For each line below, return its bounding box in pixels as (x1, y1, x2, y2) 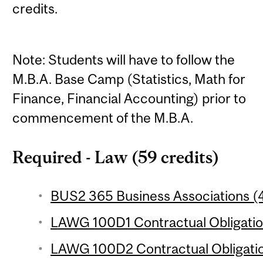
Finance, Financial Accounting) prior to (12, 90, 247, 107)
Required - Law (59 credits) (12, 147, 220, 167)
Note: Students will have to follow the (12, 52, 235, 68)
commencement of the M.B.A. (12, 110, 194, 126)
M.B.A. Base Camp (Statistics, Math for (12, 71, 246, 87)
